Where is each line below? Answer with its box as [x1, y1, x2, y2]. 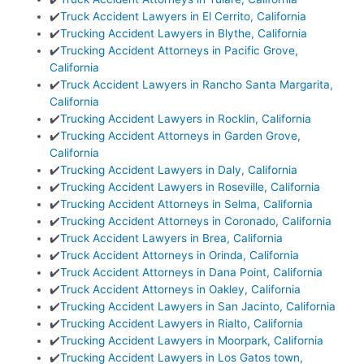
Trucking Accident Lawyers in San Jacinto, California [60, 299, 336, 313]
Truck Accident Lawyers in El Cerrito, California [60, 9, 307, 23]
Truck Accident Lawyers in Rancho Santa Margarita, [60, 77, 334, 91]
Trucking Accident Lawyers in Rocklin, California [60, 111, 312, 125]
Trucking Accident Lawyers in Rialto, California [60, 316, 304, 330]
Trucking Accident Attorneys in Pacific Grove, [60, 43, 299, 57]
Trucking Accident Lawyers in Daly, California [60, 162, 298, 176]
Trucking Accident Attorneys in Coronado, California [60, 214, 332, 227]
